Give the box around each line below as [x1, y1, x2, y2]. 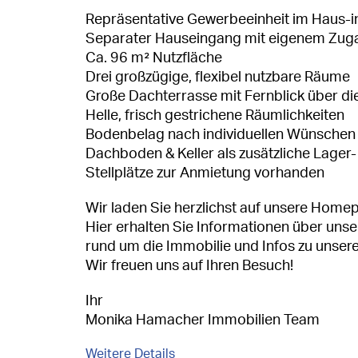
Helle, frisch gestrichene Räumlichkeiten [86, 108, 344, 123]
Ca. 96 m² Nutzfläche [86, 50, 222, 66]
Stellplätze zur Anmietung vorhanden [86, 165, 324, 181]
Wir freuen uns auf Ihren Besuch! [86, 258, 293, 273]
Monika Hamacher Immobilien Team [86, 312, 320, 328]
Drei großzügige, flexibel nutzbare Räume [86, 70, 350, 85]
